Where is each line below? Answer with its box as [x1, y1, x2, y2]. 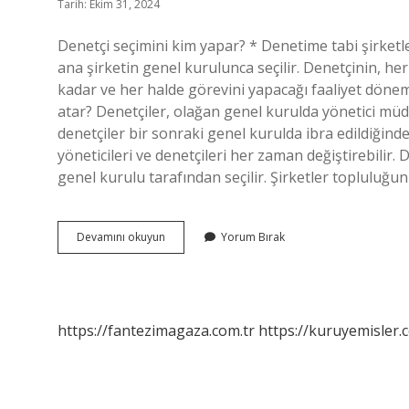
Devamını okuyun [77, 229, 165, 245]
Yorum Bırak [221, 229, 285, 245]
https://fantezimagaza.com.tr [58, 320, 255, 341]
